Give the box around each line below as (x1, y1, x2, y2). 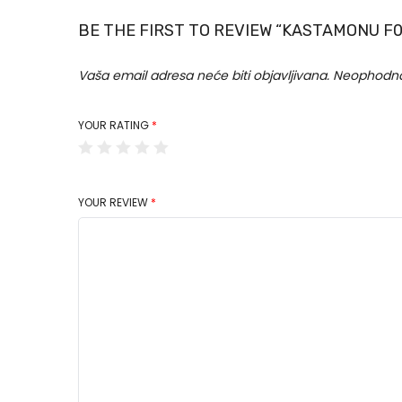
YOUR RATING (78, 117, 152, 133)
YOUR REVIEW (78, 194, 151, 210)
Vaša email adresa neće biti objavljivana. (78, 66, 329, 84)
